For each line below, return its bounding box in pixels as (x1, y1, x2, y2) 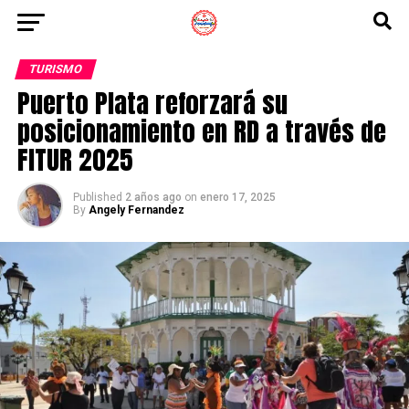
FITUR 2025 (16, 140, 133, 179)
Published (72, 191, 122, 204)
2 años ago (124, 191, 182, 204)
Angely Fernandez (88, 204, 184, 216)
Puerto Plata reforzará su (16, 83, 288, 122)
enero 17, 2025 (199, 191, 276, 204)
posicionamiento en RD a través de (16, 111, 386, 151)
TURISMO (26, 62, 84, 76)
